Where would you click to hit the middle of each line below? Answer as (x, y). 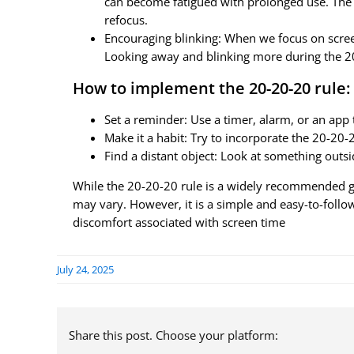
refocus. (126, 20)
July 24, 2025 (85, 270)
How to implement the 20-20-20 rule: (211, 88)
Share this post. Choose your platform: (173, 335)
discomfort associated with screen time (179, 222)
